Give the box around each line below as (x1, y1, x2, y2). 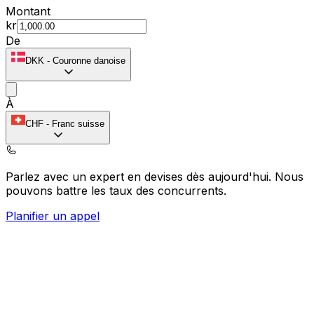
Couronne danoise (53, 55, 125, 66)
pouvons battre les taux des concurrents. (6, 183, 226, 198)
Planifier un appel (6, 208, 100, 223)
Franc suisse (52, 118, 104, 129)
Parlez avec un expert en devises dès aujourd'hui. (6, 169, 275, 184)
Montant (6, 4, 50, 18)
